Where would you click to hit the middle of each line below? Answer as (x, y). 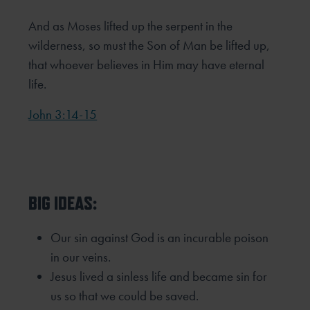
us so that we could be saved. (125, 296)
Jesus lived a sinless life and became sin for (159, 277)
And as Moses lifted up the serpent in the (131, 26)
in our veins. (81, 257)
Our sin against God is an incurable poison (160, 238)
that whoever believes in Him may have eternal (147, 64)
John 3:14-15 (63, 114)
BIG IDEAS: (63, 203)
